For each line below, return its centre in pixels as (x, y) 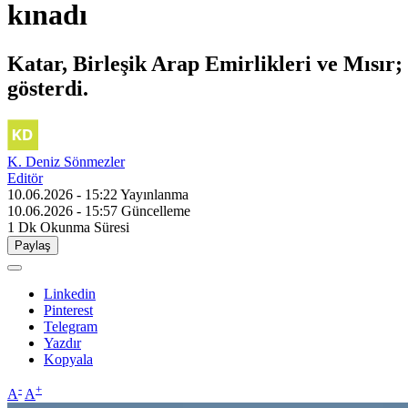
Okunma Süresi (85, 227)
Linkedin (70, 293)
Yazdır (62, 342)
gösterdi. (48, 88)
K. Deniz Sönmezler (66, 161)
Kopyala (68, 359)
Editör (25, 178)
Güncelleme (156, 210)
